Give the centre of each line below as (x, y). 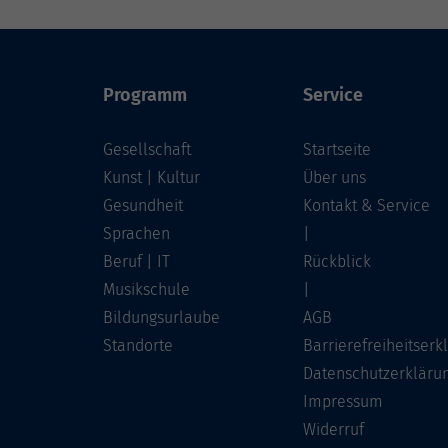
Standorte (138, 345)
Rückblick (337, 261)
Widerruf (333, 429)
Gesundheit (143, 205)
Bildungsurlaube (161, 317)
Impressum (343, 401)
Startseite (337, 149)
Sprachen (136, 233)
